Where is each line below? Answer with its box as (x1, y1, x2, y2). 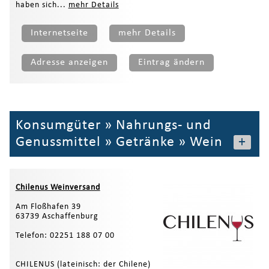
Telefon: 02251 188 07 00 (15, 231, 115, 240)
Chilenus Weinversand (15, 183, 100, 192)
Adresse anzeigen (30, 57, 108, 67)
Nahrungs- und (115, 118, 211, 133)
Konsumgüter (15, 118, 101, 133)
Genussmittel (15, 134, 101, 150)
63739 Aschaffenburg (15, 211, 98, 221)
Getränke (115, 134, 175, 150)
